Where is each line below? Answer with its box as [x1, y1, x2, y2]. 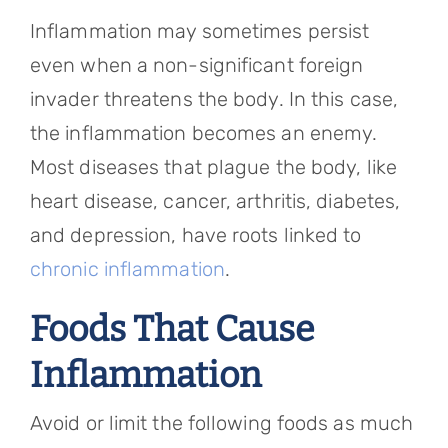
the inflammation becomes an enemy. [29, 121, 378, 145]
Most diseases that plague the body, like [29, 155, 397, 179]
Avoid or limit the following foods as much [29, 411, 414, 435]
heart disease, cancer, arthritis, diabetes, [29, 189, 401, 213]
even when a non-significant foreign [29, 53, 364, 77]
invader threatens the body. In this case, [29, 87, 399, 111]
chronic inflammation [29, 257, 225, 281]
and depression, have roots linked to [29, 223, 362, 247]
